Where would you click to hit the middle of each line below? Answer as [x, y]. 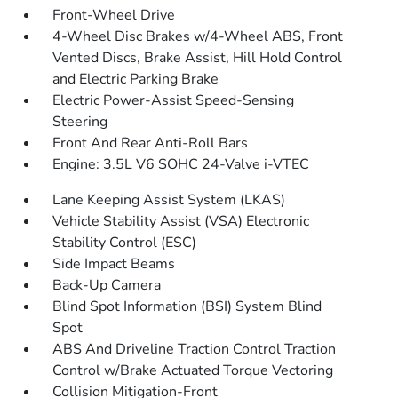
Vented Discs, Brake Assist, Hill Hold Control [198, 58]
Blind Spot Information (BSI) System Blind [187, 306]
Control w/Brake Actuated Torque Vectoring [193, 370]
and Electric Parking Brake [136, 79]
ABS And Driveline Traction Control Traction [195, 349]
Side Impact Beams [114, 264]
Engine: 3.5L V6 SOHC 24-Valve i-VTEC [181, 164]
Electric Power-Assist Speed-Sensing [174, 100]
